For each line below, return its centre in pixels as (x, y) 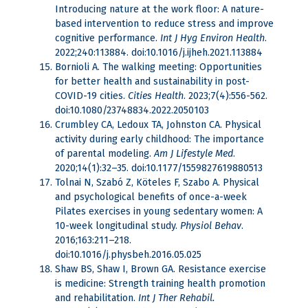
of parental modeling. (104, 154)
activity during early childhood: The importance (159, 140)
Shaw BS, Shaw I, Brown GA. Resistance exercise (161, 269)
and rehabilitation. (97, 298)
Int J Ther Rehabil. (176, 298)
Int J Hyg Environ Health (212, 38)
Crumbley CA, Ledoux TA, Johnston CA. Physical (158, 125)
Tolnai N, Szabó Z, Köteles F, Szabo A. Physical (157, 183)
